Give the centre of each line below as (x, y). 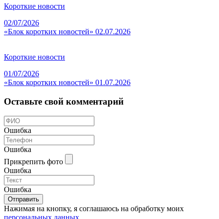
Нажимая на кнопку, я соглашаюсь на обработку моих (94, 209)
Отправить (23, 199)
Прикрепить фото (33, 162)
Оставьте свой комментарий (64, 101)
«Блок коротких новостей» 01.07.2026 (67, 82)
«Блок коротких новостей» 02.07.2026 (67, 31)
